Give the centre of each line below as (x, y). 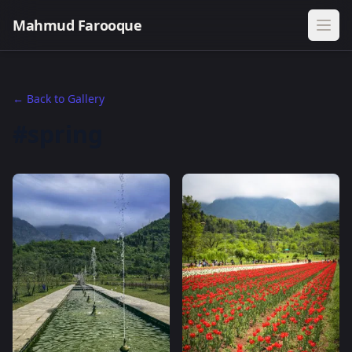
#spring (58, 134)
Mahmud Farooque (77, 25)
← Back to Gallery (59, 99)
